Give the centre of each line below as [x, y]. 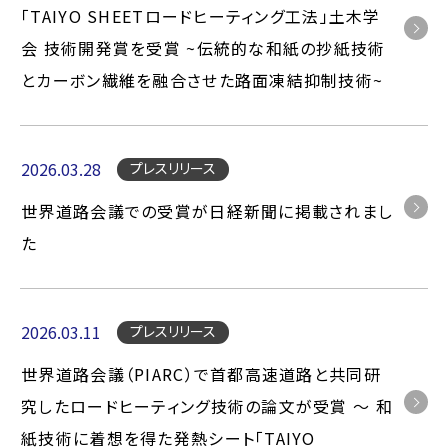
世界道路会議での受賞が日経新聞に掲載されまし [207, 211]
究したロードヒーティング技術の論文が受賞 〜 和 [207, 406]
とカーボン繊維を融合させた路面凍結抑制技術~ [202, 80]
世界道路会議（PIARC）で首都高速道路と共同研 [201, 374]
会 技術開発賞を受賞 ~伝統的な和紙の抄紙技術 [203, 48]
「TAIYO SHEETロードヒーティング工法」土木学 [201, 16]
